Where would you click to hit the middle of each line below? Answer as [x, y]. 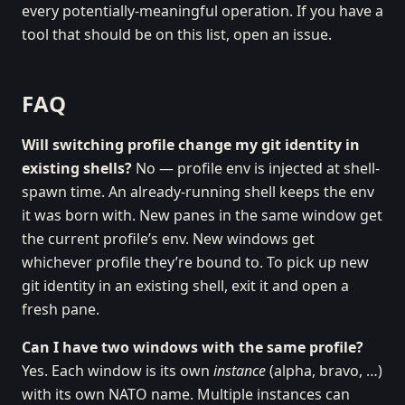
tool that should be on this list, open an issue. [177, 34]
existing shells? [77, 168]
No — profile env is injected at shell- [256, 168]
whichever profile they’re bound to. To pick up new [195, 262]
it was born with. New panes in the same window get [202, 215]
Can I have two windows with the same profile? [193, 347]
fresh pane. [61, 309]
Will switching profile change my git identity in [191, 145]
